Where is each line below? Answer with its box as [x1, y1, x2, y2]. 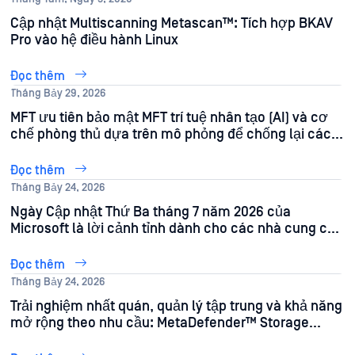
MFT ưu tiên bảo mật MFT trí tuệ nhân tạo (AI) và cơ [10, 109, 328, 126]
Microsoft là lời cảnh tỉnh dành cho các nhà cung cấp [10, 219, 343, 237]
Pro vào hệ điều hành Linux [10, 31, 178, 48]
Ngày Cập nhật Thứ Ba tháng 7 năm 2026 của [10, 203, 291, 220]
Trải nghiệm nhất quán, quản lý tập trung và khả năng [10, 297, 342, 315]
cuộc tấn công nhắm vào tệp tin [10, 142, 209, 159]
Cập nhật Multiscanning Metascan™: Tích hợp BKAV [10, 14, 333, 32]
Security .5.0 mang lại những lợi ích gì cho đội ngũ [10, 330, 323, 348]
